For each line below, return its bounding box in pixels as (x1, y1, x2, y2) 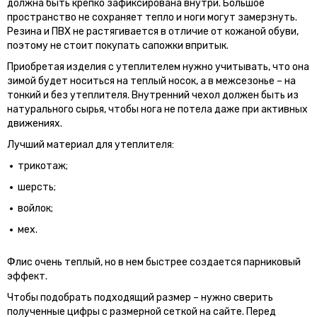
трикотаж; (18, 159, 68, 172)
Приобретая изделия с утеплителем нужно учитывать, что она (7, 60, 309, 73)
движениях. (7, 117, 62, 129)
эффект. (7, 270, 47, 282)
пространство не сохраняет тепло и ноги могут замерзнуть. (7, 11, 297, 23)
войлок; (18, 202, 53, 214)
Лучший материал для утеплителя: (7, 138, 174, 151)
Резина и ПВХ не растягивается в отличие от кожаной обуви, (7, 25, 299, 38)
